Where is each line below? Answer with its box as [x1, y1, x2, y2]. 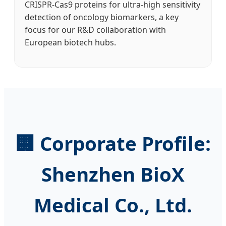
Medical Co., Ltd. [34, 192, 192, 218]
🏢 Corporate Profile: [15, 130, 211, 157]
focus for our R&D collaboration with [25, 24, 166, 36]
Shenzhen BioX [41, 161, 185, 188]
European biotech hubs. [25, 37, 116, 48]
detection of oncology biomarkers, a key [25, 12, 179, 23]
